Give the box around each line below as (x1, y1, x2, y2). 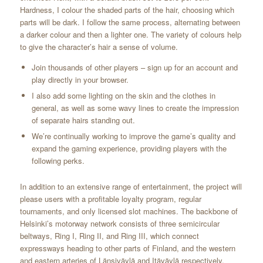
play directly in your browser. (31, 74, 129, 86)
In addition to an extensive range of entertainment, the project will (19, 181, 242, 193)
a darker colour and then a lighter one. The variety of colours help (19, 29, 241, 41)
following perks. (31, 155, 85, 167)
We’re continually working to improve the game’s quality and (31, 130, 235, 142)
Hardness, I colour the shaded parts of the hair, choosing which (19, 4, 234, 16)
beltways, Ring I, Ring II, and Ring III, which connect (19, 230, 199, 242)
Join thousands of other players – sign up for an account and (31, 62, 238, 73)
